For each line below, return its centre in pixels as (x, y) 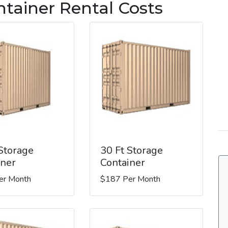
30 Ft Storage (131, 150)
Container (122, 162)
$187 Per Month (130, 179)
